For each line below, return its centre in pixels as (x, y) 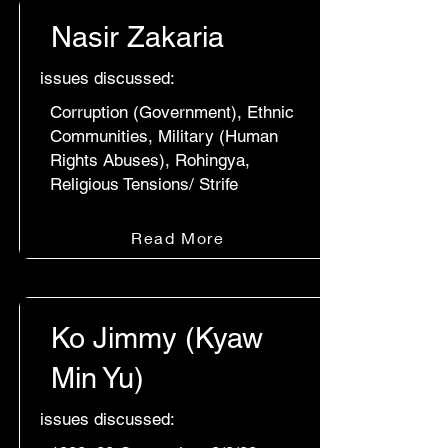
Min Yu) (97, 378)
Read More (178, 237)
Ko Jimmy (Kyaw (157, 338)
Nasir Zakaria (137, 37)
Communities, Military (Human (164, 136)
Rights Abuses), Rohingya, (150, 160)
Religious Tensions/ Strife (144, 184)
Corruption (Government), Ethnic (172, 112)
